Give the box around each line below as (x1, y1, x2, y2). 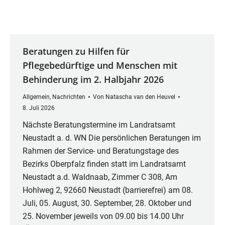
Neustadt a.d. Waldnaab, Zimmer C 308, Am (23, 172, 177, 182)
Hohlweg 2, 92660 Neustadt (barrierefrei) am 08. (23, 185, 193, 195)
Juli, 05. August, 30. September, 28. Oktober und (23, 198, 191, 208)
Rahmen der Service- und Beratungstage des (23, 146, 179, 156)
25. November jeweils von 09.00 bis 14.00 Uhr (23, 211, 184, 221)
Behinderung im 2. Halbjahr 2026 (23, 73, 164, 85)
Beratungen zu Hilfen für (23, 45, 130, 57)
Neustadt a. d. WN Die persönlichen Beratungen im (23, 133, 201, 143)
